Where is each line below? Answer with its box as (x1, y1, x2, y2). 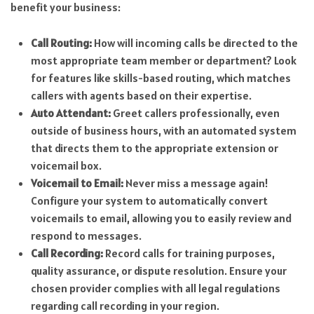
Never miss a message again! (123, 175, 268, 190)
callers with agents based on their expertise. (30, 88, 252, 102)
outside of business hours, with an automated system (30, 123, 296, 137)
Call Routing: (30, 35, 92, 50)
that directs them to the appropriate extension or (30, 140, 278, 155)
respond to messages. (30, 228, 142, 243)
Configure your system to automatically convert (30, 193, 268, 207)
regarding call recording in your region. (30, 298, 219, 313)
